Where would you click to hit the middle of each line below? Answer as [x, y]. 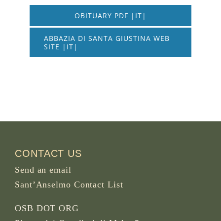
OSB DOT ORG [47, 208]
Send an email [43, 169]
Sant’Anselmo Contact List [69, 184]
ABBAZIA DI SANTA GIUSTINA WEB [107, 38]
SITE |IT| [61, 46]
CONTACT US [48, 153]
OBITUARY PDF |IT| [110, 15]
